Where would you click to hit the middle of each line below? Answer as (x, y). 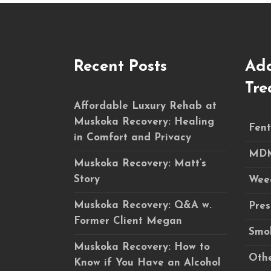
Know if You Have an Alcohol (147, 263)
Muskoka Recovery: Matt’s (140, 164)
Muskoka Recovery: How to (142, 247)
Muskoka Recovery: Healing (144, 122)
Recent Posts (120, 67)
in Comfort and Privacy (132, 138)
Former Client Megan (128, 221)
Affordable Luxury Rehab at (145, 106)
